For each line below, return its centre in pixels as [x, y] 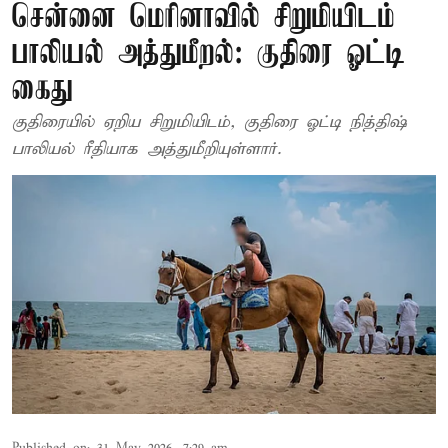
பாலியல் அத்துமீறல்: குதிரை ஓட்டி [208, 54]
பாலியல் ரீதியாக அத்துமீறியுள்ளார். [146, 149]
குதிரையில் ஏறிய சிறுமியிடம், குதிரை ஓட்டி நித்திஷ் [209, 122]
